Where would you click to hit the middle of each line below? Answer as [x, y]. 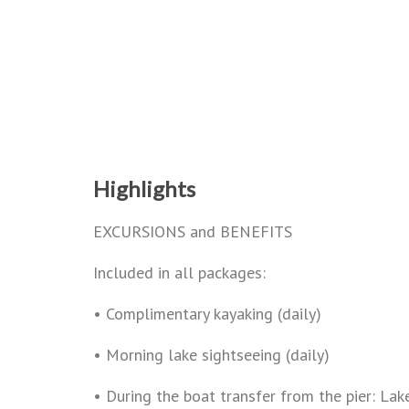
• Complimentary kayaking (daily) [207, 314]
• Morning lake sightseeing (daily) [211, 355]
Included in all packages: [179, 273]
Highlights [144, 189]
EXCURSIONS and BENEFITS [193, 231]
